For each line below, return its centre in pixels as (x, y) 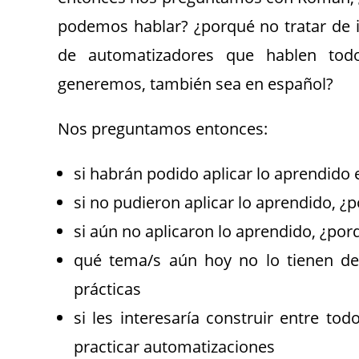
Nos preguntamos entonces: (163, 128)
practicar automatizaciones (174, 346)
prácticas (107, 288)
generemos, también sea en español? (196, 83)
